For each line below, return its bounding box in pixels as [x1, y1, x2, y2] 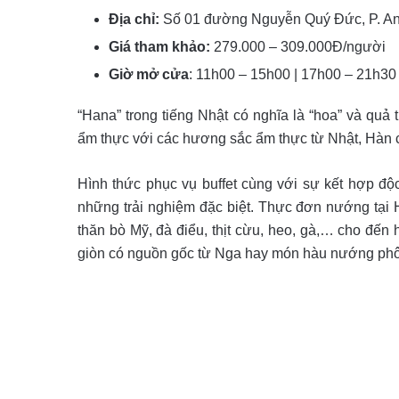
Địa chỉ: [109, 12, 159, 27]
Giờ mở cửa [109, 67, 189, 82]
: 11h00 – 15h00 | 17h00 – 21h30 [189, 67, 396, 82]
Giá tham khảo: [109, 39, 210, 54]
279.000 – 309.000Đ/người [210, 39, 386, 54]
